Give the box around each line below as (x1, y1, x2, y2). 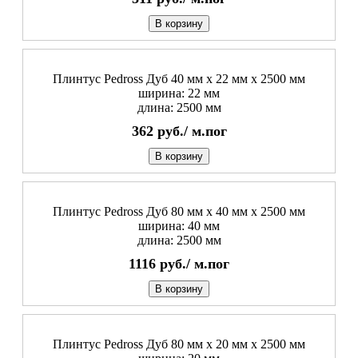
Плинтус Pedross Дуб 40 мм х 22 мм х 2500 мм (53, 72, 305, 86)
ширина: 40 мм (138, 219, 220, 233)
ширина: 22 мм (138, 86, 220, 101)
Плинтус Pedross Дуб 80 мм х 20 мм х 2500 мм (53, 337, 305, 352)
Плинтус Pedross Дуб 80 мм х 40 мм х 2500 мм (53, 205, 305, 219)
